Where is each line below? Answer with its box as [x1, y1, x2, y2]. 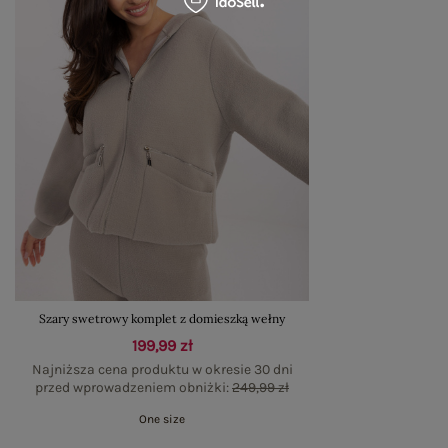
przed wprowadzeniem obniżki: [35, 379, 232, 397]
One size [139, 412, 185, 427]
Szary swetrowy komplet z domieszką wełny [39, 311, 285, 327]
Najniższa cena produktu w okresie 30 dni [31, 361, 293, 379]
